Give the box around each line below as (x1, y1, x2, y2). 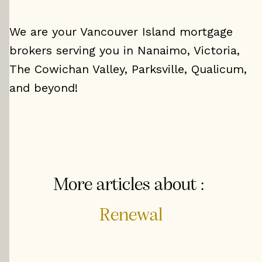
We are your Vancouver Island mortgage (9, 25, 233, 39)
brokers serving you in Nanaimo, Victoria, (9, 43, 240, 57)
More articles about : (53, 176, 204, 195)
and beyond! (9, 81, 78, 95)
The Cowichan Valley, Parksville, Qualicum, (9, 62, 247, 76)
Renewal (99, 206, 163, 225)
